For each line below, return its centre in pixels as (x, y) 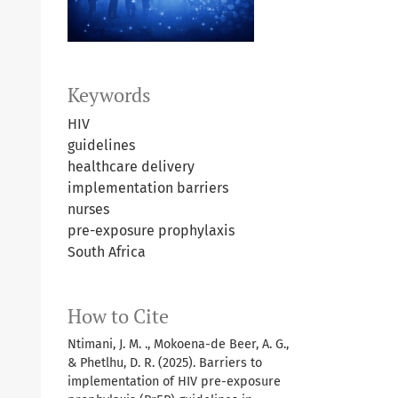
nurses (88, 209)
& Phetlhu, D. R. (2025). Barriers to (165, 362)
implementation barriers (148, 187)
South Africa (107, 251)
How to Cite (118, 316)
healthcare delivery (131, 166)
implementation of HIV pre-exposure (174, 381)
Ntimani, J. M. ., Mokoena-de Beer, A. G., (178, 344)
